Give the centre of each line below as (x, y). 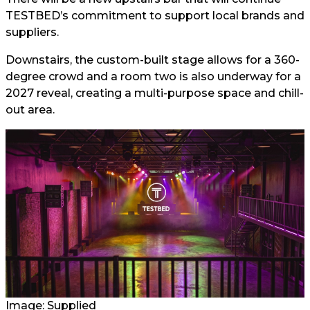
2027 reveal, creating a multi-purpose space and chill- (155, 93)
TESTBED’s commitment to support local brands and (155, 16)
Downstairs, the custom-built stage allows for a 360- (153, 60)
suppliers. (32, 32)
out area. (30, 110)
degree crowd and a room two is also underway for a (153, 76)
